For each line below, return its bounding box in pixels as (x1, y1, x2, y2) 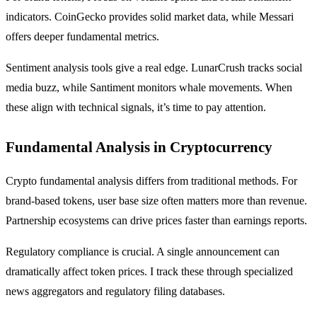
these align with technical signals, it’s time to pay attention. (6, 100, 266, 113)
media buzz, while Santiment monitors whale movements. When (6, 81, 292, 93)
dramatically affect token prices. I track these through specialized (6, 265, 293, 277)
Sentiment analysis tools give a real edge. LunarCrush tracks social (6, 61, 302, 74)
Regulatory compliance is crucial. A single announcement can (6, 245, 279, 258)
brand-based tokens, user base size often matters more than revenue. (6, 194, 307, 207)
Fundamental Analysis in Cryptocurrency (6, 138, 272, 155)
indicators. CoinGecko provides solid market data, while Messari (6, 10, 294, 23)
